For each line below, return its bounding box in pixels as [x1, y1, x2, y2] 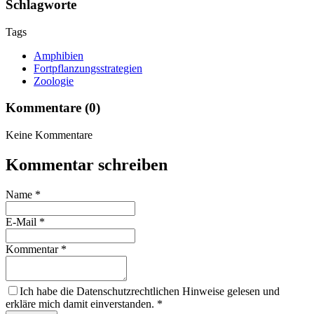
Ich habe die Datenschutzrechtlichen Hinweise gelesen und [20, 285, 280, 297]
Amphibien [34, 49, 83, 62]
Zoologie [34, 74, 74, 87]
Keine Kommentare [6, 128, 93, 141]
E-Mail [6, 215, 39, 228]
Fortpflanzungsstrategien [34, 62, 142, 74]
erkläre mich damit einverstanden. [6, 297, 157, 310]
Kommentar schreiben [6, 155, 168, 174]
